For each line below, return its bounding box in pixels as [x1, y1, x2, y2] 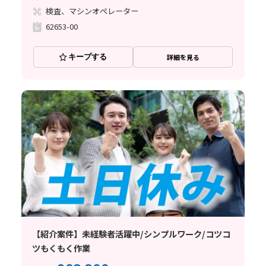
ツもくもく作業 [31, 242, 90, 255]
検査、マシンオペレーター [46, 5, 139, 17]
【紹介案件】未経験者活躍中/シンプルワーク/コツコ [31, 227, 230, 240]
